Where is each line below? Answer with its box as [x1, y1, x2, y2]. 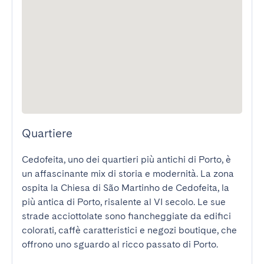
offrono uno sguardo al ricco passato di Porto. [22, 239, 218, 250]
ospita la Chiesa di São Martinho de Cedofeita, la [22, 182, 229, 193]
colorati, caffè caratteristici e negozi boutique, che [22, 225, 237, 236]
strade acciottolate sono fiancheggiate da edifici [22, 210, 231, 222]
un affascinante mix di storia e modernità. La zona [22, 168, 234, 179]
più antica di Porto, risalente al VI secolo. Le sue [22, 196, 226, 207]
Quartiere [22, 126, 72, 140]
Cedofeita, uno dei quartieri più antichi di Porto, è [22, 154, 231, 165]
